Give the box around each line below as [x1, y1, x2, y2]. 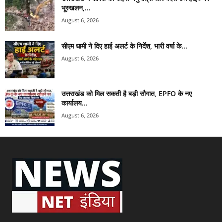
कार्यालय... [61, 98, 88, 108]
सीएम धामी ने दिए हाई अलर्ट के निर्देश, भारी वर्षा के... [61, 41, 187, 51]
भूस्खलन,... [61, 3, 91, 13]
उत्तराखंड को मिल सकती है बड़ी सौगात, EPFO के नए [61, 89, 192, 99]
